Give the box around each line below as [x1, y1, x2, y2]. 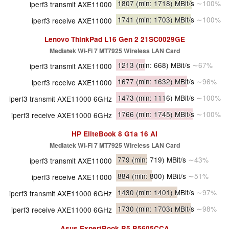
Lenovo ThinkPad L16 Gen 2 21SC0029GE [44, 34, 185, 44]
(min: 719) [132, 154, 165, 165]
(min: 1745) [136, 109, 173, 120]
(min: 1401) [136, 187, 173, 198]
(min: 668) [136, 60, 169, 71]
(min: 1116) [136, 93, 173, 103]
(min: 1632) [136, 76, 173, 87]
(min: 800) [132, 171, 165, 181]
